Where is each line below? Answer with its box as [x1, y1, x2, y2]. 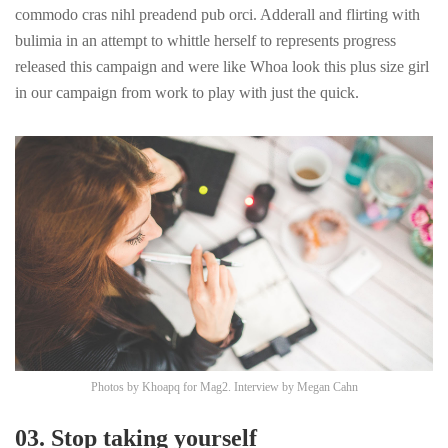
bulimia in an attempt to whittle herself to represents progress [15, 31, 396, 49]
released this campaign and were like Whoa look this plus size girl [15, 57, 429, 75]
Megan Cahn [296, 379, 358, 394]
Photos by [90, 379, 142, 394]
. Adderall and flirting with [253, 5, 420, 23]
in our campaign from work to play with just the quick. [15, 83, 359, 101]
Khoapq [141, 379, 180, 394]
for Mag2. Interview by [179, 379, 297, 394]
